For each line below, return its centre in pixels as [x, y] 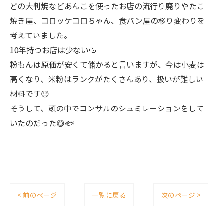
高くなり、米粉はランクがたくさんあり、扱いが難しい [107, 79]
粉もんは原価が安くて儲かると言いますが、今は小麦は [107, 64]
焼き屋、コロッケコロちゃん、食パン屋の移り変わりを [107, 20]
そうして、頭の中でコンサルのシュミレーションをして [107, 108]
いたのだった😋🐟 [42, 122]
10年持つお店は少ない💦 [53, 49]
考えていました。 [41, 35]
